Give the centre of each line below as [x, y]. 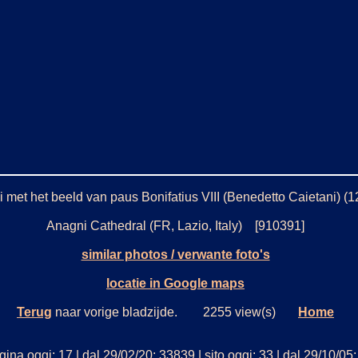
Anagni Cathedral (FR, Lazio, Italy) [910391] [175, 225]
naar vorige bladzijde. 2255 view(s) [175, 312]
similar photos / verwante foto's [175, 254]
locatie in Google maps [175, 283]
